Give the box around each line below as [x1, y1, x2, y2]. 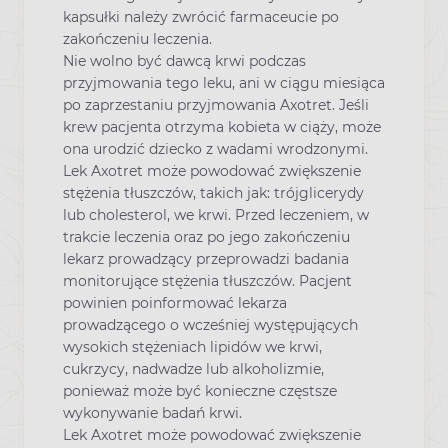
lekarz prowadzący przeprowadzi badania [63, 249, 349, 268]
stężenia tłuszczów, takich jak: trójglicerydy [63, 183, 364, 202]
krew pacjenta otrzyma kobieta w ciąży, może [63, 117, 381, 136]
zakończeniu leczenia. [63, 29, 212, 48]
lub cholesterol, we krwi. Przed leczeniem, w [63, 205, 369, 224]
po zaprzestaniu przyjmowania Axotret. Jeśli [63, 95, 369, 114]
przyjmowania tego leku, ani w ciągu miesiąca [63, 73, 385, 92]
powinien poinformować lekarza [63, 293, 287, 312]
